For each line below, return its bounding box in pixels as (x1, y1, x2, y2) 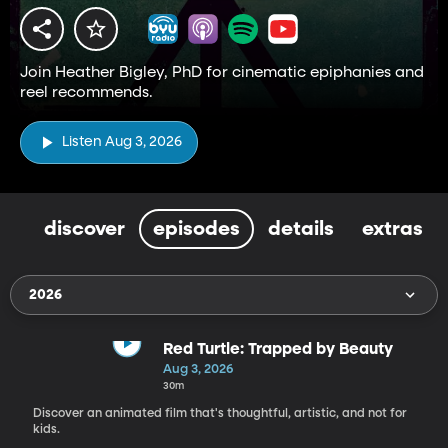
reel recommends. (20, 84, 153, 100)
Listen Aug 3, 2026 (62, 135, 182, 150)
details (268, 218, 334, 239)
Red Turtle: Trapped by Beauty (162, 341, 393, 358)
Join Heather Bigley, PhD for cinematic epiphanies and (20, 64, 424, 80)
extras (362, 218, 423, 239)
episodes (153, 218, 240, 239)
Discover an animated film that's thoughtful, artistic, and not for (32, 407, 407, 420)
